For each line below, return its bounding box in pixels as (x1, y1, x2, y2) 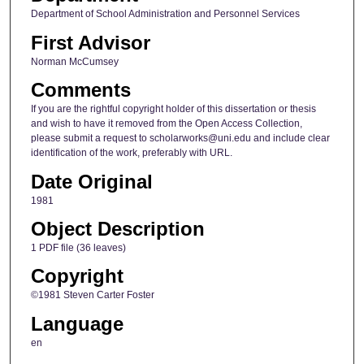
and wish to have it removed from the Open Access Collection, (30, 118, 302, 130)
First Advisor (30, 31, 150, 54)
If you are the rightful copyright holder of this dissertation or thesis (30, 103, 316, 115)
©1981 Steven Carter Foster (30, 289, 154, 301)
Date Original (30, 170, 153, 193)
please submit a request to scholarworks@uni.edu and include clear (30, 132, 330, 145)
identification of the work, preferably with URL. (30, 147, 232, 159)
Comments (30, 79, 131, 102)
